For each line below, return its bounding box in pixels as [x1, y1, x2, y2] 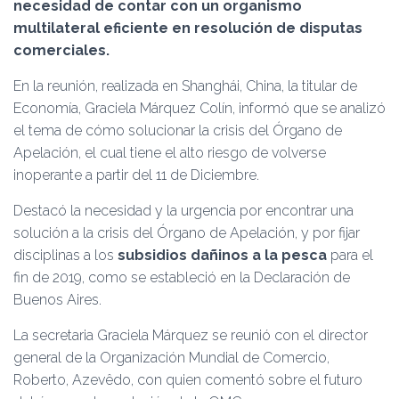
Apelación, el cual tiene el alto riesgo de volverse [13, 144, 326, 161]
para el [327, 247, 373, 264]
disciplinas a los [13, 247, 118, 264]
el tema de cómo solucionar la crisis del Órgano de [13, 122, 342, 139]
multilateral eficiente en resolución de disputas [13, 20, 362, 37]
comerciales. [13, 42, 110, 59]
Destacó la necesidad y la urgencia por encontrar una [13, 202, 354, 219]
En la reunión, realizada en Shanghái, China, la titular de [13, 77, 357, 94]
